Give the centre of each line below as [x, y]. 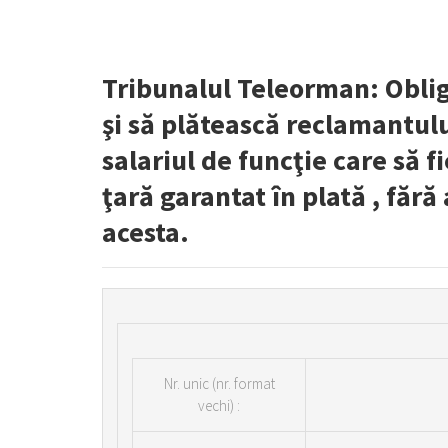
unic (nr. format [228, 383]
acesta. [145, 232]
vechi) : [219, 405]
